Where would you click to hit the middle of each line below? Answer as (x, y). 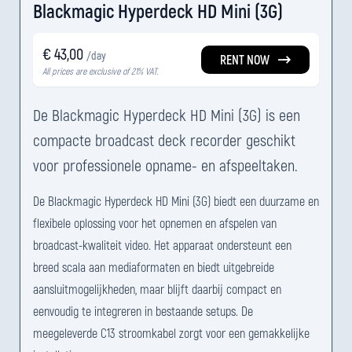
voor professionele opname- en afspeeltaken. (165, 165)
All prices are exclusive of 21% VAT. (100, 71)
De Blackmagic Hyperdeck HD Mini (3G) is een (167, 115)
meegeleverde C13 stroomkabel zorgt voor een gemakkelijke (171, 333)
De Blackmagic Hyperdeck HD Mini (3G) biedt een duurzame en (176, 201)
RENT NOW (245, 59)
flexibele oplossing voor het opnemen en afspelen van (155, 223)
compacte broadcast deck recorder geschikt (164, 140)
